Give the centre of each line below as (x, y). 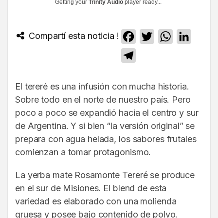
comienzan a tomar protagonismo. (83, 152)
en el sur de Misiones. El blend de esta (91, 188)
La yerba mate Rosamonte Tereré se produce (105, 175)
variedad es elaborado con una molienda (96, 201)
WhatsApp (192, 37)
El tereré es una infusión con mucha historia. (102, 87)
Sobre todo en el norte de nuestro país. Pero (103, 100)
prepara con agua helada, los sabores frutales (106, 139)
